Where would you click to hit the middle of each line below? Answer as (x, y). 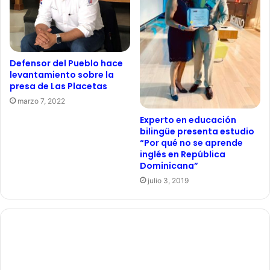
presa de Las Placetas (58, 86)
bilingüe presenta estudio (197, 131)
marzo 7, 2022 (41, 101)
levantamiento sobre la (62, 74)
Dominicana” (169, 165)
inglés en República (183, 154)
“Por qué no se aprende (191, 143)
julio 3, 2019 (168, 180)
